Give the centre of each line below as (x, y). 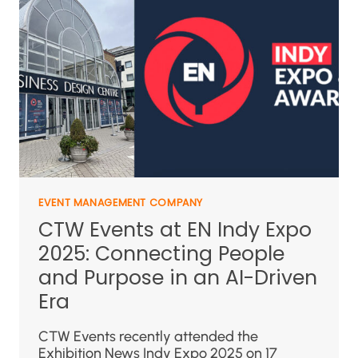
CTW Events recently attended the (148, 337)
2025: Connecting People (161, 254)
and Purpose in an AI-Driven (178, 278)
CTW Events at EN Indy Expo (175, 230)
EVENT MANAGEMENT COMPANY (121, 202)
